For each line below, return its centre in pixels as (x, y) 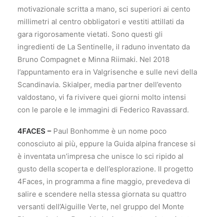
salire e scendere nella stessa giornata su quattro (102, 194)
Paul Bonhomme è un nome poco (109, 131)
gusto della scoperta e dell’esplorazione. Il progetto (105, 169)
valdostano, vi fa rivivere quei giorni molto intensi (102, 97)
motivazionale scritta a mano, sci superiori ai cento (104, 9)
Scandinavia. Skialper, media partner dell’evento (100, 85)
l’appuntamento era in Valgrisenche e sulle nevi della (107, 72)
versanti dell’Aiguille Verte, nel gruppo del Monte (101, 207)
